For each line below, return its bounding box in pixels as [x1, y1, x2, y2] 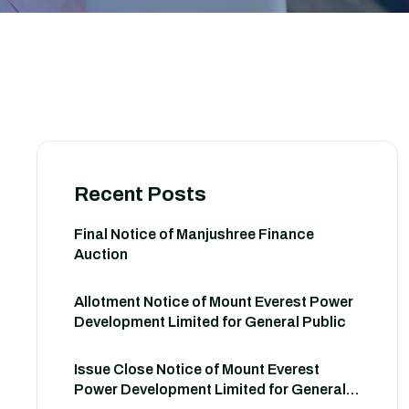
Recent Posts [74, 184, 206, 205]
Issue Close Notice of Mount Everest [74, 362, 320, 377]
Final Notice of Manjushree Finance [74, 226, 314, 242]
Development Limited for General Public [74, 314, 346, 330]
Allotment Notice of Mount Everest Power [74, 294, 353, 309]
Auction [74, 246, 128, 262]
